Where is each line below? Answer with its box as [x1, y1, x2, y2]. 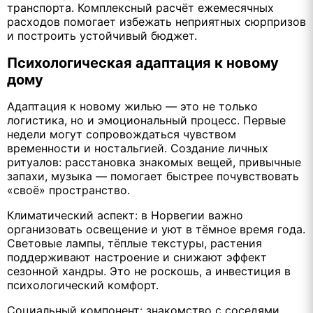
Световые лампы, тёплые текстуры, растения [7, 235, 262, 250]
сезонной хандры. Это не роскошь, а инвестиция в [7, 263, 291, 278]
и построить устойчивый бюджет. [7, 29, 197, 43]
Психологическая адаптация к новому [7, 54, 279, 71]
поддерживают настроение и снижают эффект [7, 249, 267, 264]
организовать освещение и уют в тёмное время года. [7, 221, 305, 236]
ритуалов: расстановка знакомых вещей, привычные [7, 154, 301, 169]
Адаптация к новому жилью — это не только [7, 99, 258, 113]
